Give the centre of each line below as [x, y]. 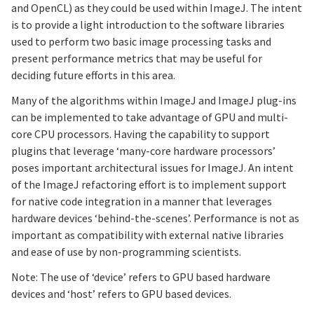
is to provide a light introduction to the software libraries [148, 24]
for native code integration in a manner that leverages [142, 201]
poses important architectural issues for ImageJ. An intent [152, 167]
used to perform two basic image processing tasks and [141, 41]
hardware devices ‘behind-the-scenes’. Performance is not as [155, 218]
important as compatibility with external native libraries [148, 234]
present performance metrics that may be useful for [137, 58]
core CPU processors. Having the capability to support [141, 134]
